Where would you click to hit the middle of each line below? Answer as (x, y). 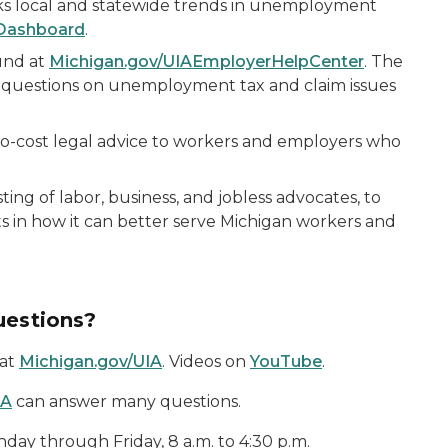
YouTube (286, 361)
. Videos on (206, 361)
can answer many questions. (126, 401)
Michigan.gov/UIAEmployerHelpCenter (206, 61)
